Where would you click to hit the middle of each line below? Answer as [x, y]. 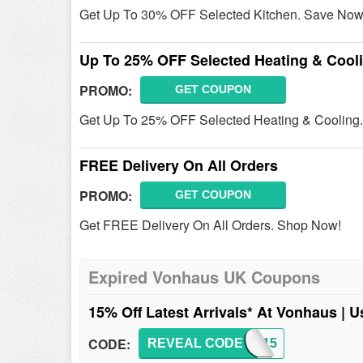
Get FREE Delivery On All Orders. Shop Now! [210, 225]
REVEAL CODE [195, 343]
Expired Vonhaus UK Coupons [204, 277]
